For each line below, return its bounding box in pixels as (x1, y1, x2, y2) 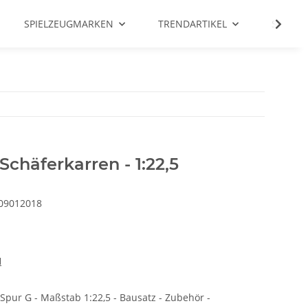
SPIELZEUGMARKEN (24, 17, 113, 30)
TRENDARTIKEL (158, 17, 227, 30)
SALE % (272, 17, 305, 30)
